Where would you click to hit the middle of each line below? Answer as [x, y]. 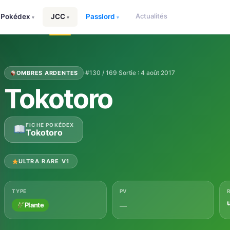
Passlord [101, 16]
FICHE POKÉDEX [50, 125]
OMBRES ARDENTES [47, 73]
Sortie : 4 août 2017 [147, 73]
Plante [34, 205]
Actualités [151, 16]
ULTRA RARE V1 [44, 161]
